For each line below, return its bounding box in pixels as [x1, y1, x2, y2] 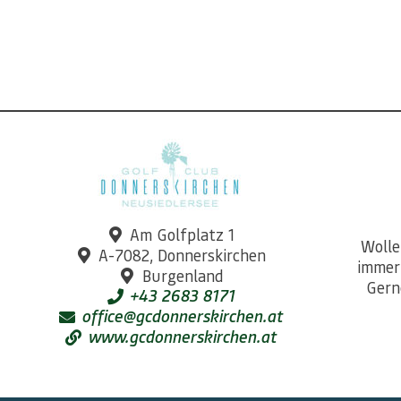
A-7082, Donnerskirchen [98, 244, 267, 265]
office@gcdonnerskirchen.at [81, 305, 284, 327]
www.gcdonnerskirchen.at [88, 326, 277, 347]
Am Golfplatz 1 [130, 224, 235, 244]
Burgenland [141, 265, 223, 286]
